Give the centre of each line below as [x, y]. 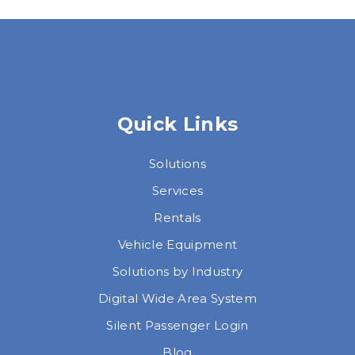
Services [177, 191]
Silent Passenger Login [177, 326]
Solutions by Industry [177, 272]
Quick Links [177, 124]
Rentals [177, 218]
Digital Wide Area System [177, 299]
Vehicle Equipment [177, 245]
